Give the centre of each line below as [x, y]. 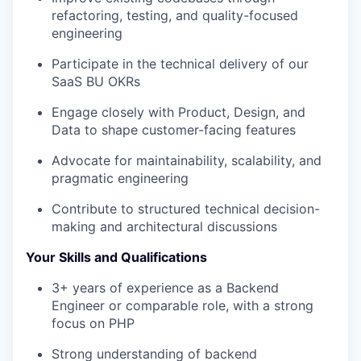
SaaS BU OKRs [96, 82]
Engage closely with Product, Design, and [178, 112]
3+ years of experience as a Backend [165, 288]
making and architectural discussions [164, 227]
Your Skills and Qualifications [116, 257]
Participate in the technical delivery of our [180, 64]
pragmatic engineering [120, 178]
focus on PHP [93, 324]
